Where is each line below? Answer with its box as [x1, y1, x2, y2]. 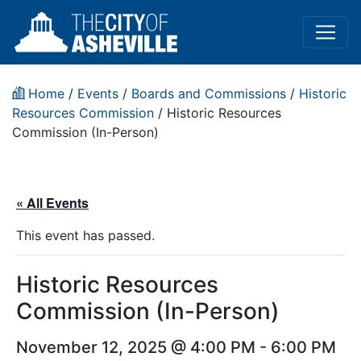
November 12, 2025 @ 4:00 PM [16, 338, 255, 357]
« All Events [16, 193, 89, 212]
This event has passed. [16, 227, 155, 243]
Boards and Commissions [131, 85, 286, 102]
